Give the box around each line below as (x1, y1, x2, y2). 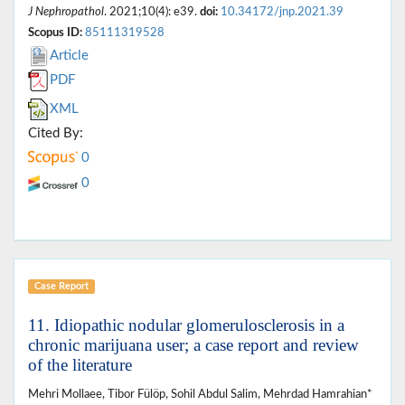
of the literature (28, 354, 132, 374)
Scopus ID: (28, 26, 82, 38)
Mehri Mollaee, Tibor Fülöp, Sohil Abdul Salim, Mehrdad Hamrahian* (28, 388, 372, 400)
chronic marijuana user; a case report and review (28, 334, 359, 354)
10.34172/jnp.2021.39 (221, 5, 344, 17)
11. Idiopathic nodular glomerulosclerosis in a (28, 315, 344, 334)
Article (50, 48, 89, 62)
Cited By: (28, 126, 83, 140)
